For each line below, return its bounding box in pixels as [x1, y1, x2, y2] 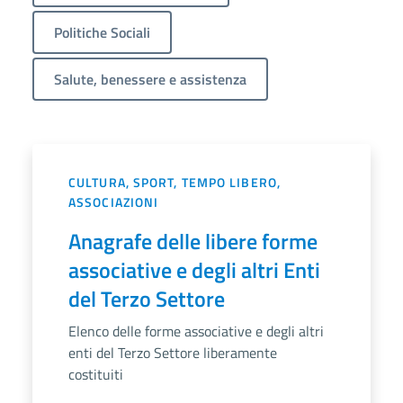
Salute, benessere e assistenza [54, 67, 246, 90]
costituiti [68, 363, 123, 385]
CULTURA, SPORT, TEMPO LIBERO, [68, 172, 281, 192]
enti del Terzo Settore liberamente [68, 341, 277, 363]
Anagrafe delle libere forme [68, 224, 318, 257]
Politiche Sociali [54, 21, 150, 43]
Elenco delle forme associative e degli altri [68, 319, 324, 342]
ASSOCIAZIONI [68, 192, 159, 211]
